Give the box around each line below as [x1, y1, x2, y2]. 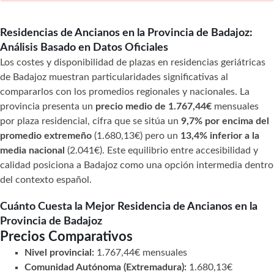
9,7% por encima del [181, 116, 269, 126]
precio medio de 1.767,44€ [95, 101, 212, 111]
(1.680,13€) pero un [92, 130, 180, 141]
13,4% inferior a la [180, 130, 259, 141]
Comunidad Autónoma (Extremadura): [24, 262, 187, 272]
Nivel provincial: [24, 247, 94, 257]
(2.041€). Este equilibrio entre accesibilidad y [65, 145, 258, 155]
